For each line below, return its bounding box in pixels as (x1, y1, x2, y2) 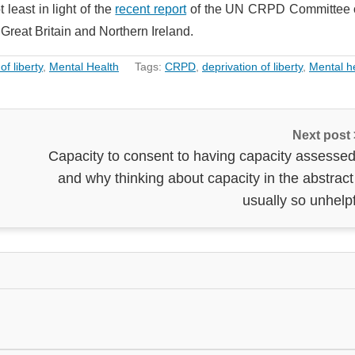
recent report (115, 2, 187, 16)
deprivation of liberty (202, 59, 303, 73)
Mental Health (49, 59, 119, 73)
